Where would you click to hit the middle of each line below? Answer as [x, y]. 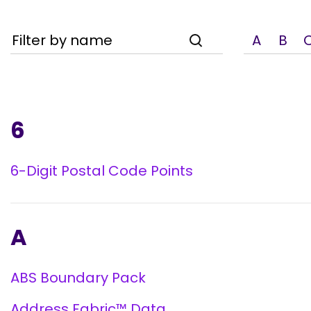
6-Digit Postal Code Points [102, 171]
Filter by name [62, 40]
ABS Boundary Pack [78, 278]
